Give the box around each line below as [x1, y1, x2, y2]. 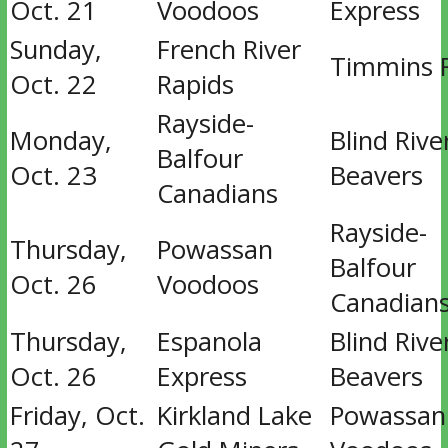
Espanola [156, 324, 262, 359]
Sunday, [9, 32, 102, 67]
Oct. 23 [9, 158, 97, 193]
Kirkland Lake [156, 398, 312, 433]
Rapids [156, 67, 234, 102]
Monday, [9, 123, 112, 158]
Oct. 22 [9, 67, 97, 102]
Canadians [156, 176, 278, 211]
